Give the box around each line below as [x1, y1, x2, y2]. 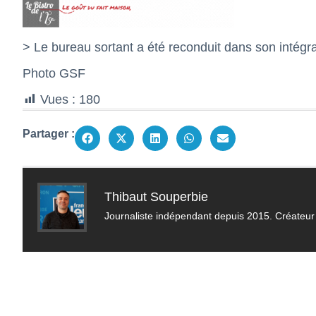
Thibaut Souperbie [104, 190, 208, 205]
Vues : [40, 92, 75, 107]
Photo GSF [23, 66, 85, 80]
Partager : [23, 128, 75, 140]
